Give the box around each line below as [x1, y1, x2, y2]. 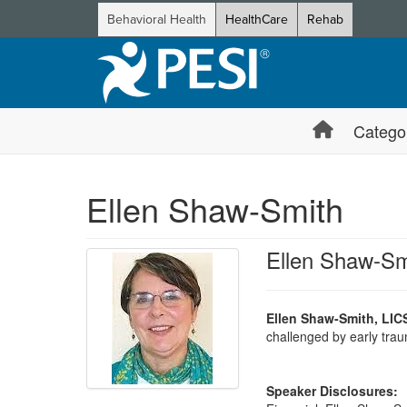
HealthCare [225, 10, 288, 29]
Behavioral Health [107, 10, 206, 29]
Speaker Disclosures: [265, 382, 398, 400]
